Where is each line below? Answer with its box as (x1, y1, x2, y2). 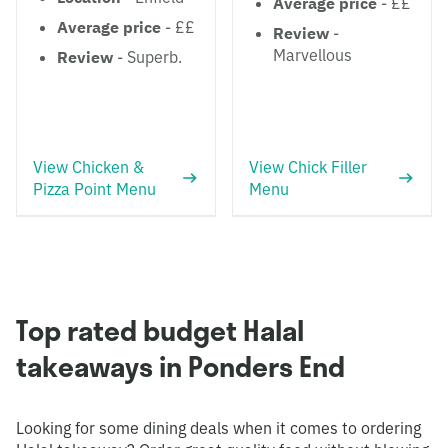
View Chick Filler (249, 157, 367, 177)
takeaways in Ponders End (16, 349, 345, 384)
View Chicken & (33, 157, 144, 177)
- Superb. (113, 47, 182, 67)
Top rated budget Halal (16, 313, 304, 348)
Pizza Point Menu (33, 179, 156, 199)
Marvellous (273, 45, 352, 65)
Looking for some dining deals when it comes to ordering (16, 418, 421, 438)
